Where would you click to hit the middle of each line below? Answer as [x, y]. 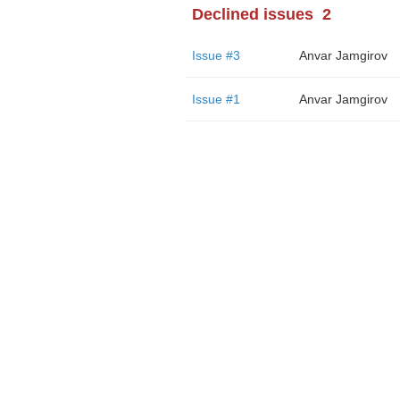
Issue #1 [216, 99]
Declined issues [252, 14]
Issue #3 [216, 55]
